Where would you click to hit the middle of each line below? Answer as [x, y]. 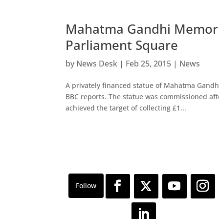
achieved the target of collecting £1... [126, 108]
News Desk [97, 63]
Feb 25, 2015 [149, 63]
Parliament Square [122, 45]
